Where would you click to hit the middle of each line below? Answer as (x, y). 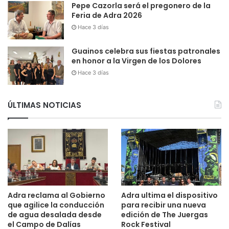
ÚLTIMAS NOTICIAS (44, 105)
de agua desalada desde (55, 214)
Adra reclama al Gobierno (56, 195)
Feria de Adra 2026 (107, 16)
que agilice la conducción (56, 205)
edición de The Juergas (164, 214)
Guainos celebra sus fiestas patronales (146, 51)
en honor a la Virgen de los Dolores (136, 61)
